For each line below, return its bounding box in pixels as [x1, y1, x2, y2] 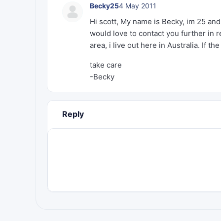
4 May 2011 [119, 1, 156, 10]
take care [90, 60, 122, 70]
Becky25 [90, 1, 119, 10]
